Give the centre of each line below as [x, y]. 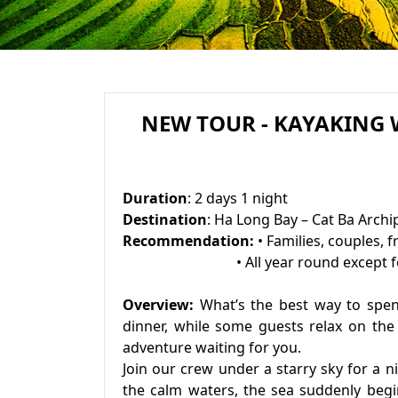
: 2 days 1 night [238, 198]
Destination [165, 219]
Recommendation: [190, 241]
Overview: [158, 305]
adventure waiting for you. [212, 347]
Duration [155, 198]
